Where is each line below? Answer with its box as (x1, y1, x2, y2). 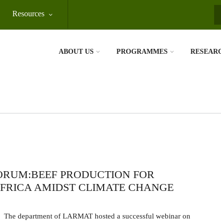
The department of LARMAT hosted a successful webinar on (4, 212, 190, 220)
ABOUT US (59, 48, 94, 55)
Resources (12, 9, 44, 18)
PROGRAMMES (116, 48, 168, 55)
